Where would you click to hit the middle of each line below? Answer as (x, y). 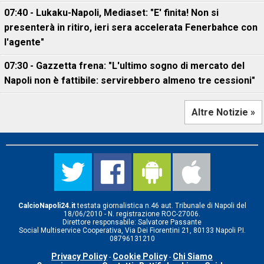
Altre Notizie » (223, 112)
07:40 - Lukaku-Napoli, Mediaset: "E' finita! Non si (111, 13)
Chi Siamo (193, 256)
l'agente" (24, 42)
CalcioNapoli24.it (47, 206)
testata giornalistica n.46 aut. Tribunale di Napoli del (161, 206)
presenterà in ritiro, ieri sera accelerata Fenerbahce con (131, 27)
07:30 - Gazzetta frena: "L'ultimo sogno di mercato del (124, 66)
